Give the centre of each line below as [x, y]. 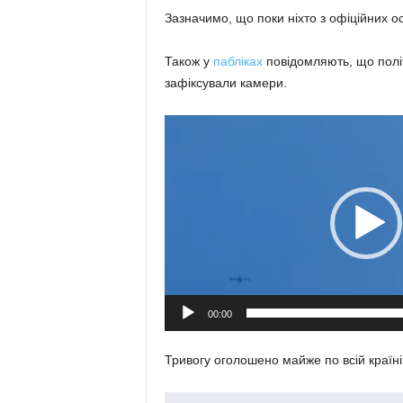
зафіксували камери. [225, 82]
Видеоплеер [200, 125]
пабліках [237, 61]
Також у [188, 61]
